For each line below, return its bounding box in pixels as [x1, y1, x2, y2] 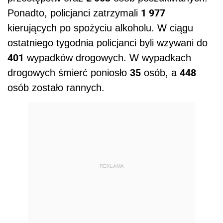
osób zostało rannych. [7, 82, 105, 94]
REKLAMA [99, 163, 124, 169]
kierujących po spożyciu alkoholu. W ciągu [7, 22, 193, 34]
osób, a [141, 67, 180, 79]
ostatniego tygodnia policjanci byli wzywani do [7, 37, 208, 49]
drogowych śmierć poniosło [7, 67, 130, 79]
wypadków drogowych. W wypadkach [24, 52, 191, 64]
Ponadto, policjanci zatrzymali [7, 7, 141, 19]
